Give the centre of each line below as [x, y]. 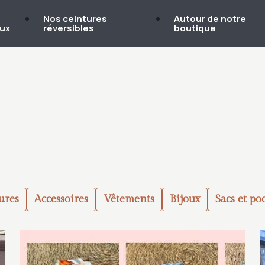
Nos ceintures [75, 19]
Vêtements [129, 199]
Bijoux [185, 199]
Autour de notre [210, 19]
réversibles [69, 28]
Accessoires [61, 199]
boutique [195, 28]
